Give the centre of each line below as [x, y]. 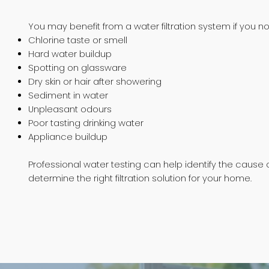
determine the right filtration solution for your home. [140, 178]
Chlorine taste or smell [78, 40]
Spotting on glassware [78, 68]
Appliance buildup [68, 137]
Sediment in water [68, 95]
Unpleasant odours [70, 109]
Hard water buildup [70, 54]
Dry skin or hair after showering [95, 81]
